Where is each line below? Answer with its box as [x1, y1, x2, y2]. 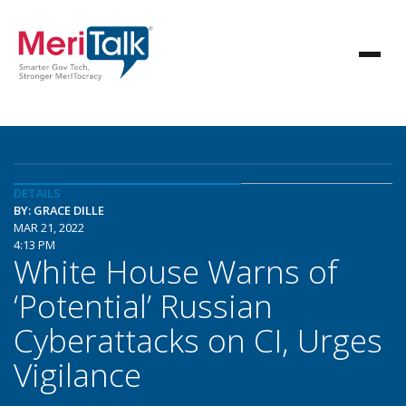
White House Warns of [14, 249, 338, 293]
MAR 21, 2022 [14, 219, 84, 236]
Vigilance [14, 353, 141, 396]
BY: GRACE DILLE [14, 202, 104, 218]
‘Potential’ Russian [14, 284, 273, 327]
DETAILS [14, 185, 61, 201]
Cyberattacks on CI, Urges [14, 318, 382, 362]
